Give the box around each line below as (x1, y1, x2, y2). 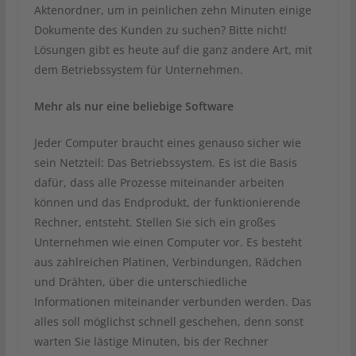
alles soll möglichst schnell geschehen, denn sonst (33, 313, 304, 329)
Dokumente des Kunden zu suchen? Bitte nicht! (33, 21, 287, 37)
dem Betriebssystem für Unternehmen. (33, 61, 243, 77)
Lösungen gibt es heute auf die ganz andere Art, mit (33, 41, 312, 57)
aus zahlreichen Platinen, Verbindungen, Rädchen (33, 253, 302, 269)
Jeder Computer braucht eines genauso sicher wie (33, 134, 301, 150)
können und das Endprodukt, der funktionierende (33, 194, 300, 210)
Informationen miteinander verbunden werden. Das (33, 293, 311, 309)
